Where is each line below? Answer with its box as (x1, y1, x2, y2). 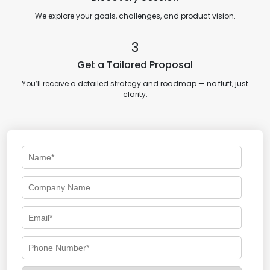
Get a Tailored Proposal (77, 57, 193, 72)
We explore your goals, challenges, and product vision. (34, 10, 236, 21)
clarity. (122, 89, 148, 99)
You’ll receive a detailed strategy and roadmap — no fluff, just (22, 78, 248, 89)
